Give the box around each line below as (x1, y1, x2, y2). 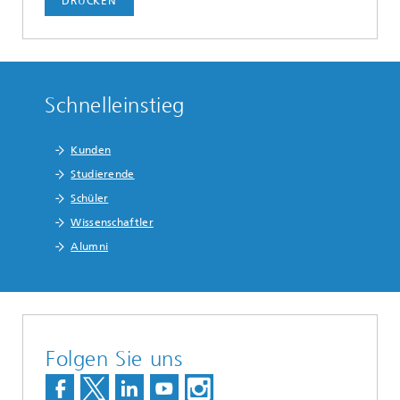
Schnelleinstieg (45, 93, 185, 118)
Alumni (71, 240, 109, 253)
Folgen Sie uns (46, 346, 183, 371)
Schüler (71, 192, 109, 204)
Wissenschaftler (71, 216, 154, 229)
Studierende (71, 168, 135, 180)
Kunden (71, 144, 112, 156)
